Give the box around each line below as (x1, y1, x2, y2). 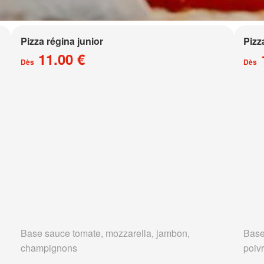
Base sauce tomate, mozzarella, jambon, (20, 226, 190, 240)
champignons (20, 241, 77, 255)
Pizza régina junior (20, 34, 103, 48)
